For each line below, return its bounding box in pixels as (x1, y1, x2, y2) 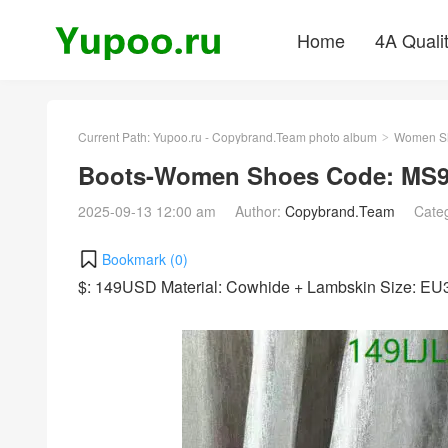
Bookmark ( (102, 248, 175, 269)
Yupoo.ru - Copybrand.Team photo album (153, 128, 377, 145)
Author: (235, 201, 285, 221)
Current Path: (78, 128, 153, 145)
